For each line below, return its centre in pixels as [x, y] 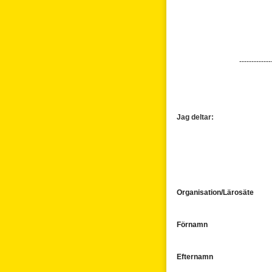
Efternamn [195, 257]
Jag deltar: [195, 117]
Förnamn [192, 225]
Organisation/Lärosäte [215, 192]
